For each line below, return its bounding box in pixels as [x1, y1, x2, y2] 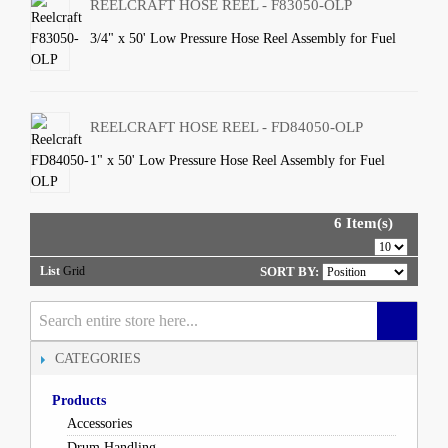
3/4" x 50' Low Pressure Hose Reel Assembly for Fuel [90, 31, 397, 46]
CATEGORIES [55, 351, 141, 366]
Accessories [66, 416, 132, 431]
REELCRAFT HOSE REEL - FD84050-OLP [90, 119, 364, 135]
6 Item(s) [334, 215, 393, 231]
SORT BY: [260, 264, 319, 279]
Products [51, 393, 106, 408]
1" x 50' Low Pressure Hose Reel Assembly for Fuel [90, 153, 386, 168]
